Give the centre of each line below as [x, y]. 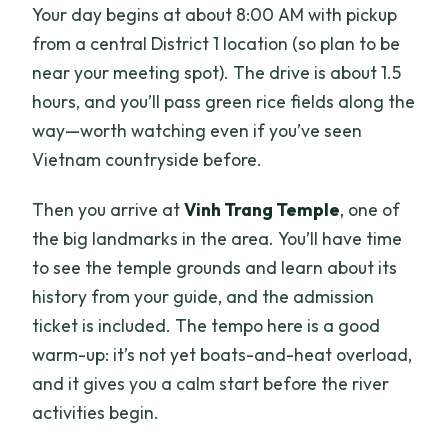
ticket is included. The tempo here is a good [206, 325]
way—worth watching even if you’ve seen [197, 130]
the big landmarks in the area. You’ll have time [217, 238]
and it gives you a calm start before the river [211, 383]
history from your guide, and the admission [203, 296]
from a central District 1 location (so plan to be [216, 43]
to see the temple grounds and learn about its [215, 267]
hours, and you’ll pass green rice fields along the [224, 101]
